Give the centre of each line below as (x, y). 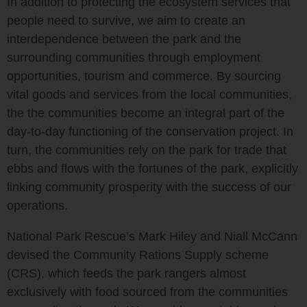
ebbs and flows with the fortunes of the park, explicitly (152, 168)
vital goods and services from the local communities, (149, 94)
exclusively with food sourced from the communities (147, 292)
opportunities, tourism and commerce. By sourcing (144, 76)
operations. (37, 205)
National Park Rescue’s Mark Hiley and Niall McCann (152, 236)
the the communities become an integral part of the (146, 113)
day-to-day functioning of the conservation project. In (150, 131)
